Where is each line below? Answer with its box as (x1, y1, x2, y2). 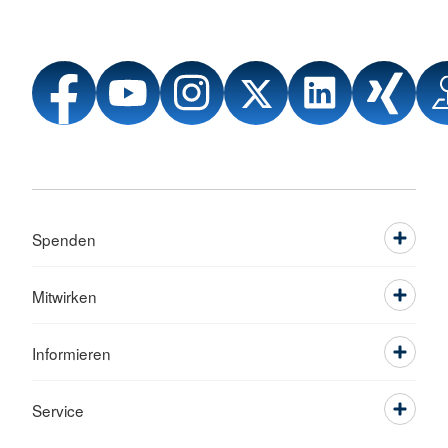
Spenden (32, 228, 96, 251)
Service (32, 399, 84, 422)
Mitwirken (32, 285, 97, 308)
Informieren (32, 342, 111, 365)
